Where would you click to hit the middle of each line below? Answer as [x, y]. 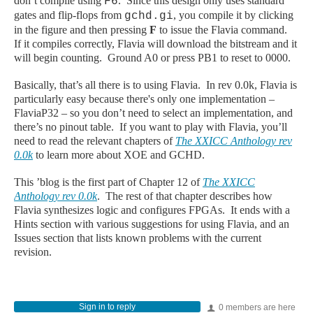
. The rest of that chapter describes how [185, 196]
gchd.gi [149, 16]
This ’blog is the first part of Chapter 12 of [108, 182]
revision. [33, 252]
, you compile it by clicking [233, 15]
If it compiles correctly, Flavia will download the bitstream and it [155, 43]
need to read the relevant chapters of [95, 140]
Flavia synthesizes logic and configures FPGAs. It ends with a [152, 210]
